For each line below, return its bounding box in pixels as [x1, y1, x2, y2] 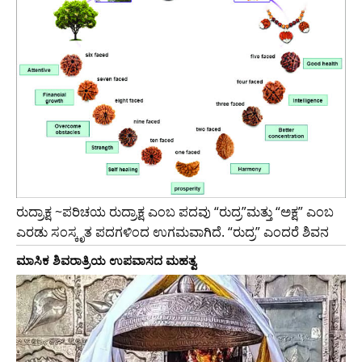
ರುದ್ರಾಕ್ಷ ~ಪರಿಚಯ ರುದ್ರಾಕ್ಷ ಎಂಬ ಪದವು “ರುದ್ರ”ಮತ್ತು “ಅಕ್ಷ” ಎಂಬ [16, 203, 334, 221]
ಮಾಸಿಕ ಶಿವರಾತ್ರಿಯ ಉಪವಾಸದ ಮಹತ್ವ [16, 252, 196, 269]
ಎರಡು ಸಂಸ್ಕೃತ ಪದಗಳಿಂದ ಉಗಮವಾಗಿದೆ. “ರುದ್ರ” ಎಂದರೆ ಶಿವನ [16, 223, 329, 242]
